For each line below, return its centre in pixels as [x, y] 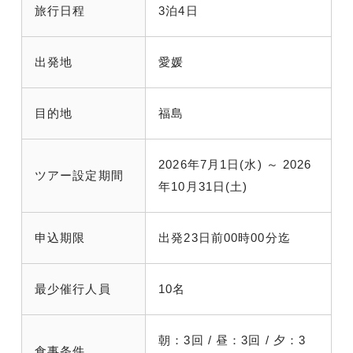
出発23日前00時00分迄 [225, 237]
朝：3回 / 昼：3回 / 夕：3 [232, 340]
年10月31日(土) [203, 186]
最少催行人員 [73, 288]
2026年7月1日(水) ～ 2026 [235, 164]
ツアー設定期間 [79, 175]
